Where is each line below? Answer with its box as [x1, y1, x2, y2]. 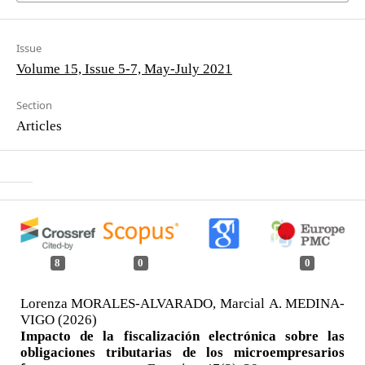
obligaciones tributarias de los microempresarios [20, 344, 345, 358]
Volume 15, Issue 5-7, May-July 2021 [15, 61, 232, 76]
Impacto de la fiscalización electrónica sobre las [20, 328, 345, 342]
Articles [15, 118, 62, 133]
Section [15, 98, 52, 113]
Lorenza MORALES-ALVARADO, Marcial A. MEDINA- [20, 295, 345, 310]
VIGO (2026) [20, 311, 97, 326]
